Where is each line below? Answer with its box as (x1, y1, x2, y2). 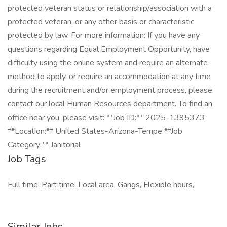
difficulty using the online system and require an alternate (8, 57, 208, 68)
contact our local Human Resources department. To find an (8, 98, 212, 109)
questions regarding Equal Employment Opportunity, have (8, 44, 210, 55)
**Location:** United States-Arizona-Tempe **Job (8, 126, 182, 137)
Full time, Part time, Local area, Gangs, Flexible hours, (8, 179, 194, 191)
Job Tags (8, 152, 46, 166)
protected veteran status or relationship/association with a (8, 3, 212, 14)
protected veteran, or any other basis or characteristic (8, 16, 194, 27)
